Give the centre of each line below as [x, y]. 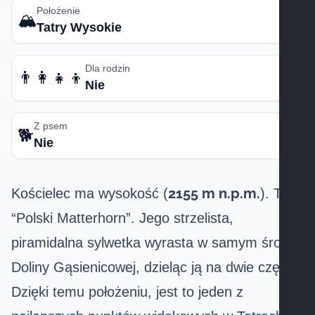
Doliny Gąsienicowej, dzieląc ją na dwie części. [156, 267]
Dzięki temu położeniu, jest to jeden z [127, 292]
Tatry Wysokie [79, 27]
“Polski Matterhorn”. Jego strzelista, [122, 218]
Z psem [51, 126]
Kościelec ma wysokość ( [90, 193]
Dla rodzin [108, 68]
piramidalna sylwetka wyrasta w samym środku [157, 243]
